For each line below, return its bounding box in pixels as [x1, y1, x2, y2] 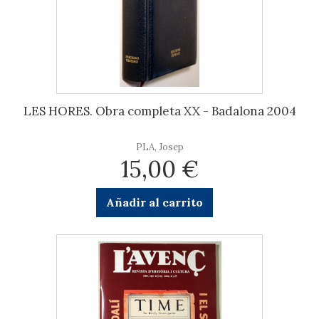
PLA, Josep [135, 141, 184, 153]
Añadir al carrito [105, 195, 203, 209]
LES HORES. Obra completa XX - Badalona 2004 [23, 103, 296, 119]
